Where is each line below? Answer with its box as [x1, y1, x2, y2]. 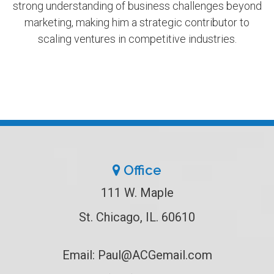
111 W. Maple [100, 185, 174, 201]
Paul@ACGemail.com [97, 248, 212, 263]
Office [120, 162, 161, 179]
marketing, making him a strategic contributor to [24, 16, 250, 29]
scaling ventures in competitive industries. [37, 32, 237, 46]
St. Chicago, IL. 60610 [79, 210, 195, 225]
